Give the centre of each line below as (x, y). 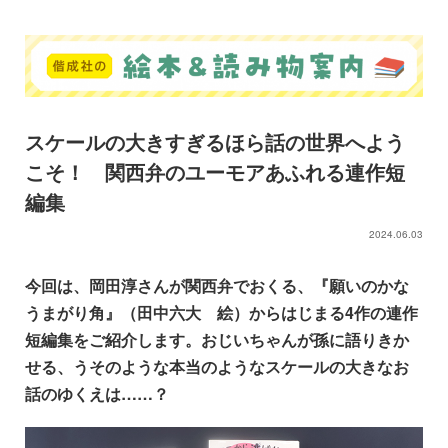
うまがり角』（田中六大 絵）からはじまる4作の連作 (221, 312)
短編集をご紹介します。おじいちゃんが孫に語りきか (217, 339)
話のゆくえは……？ (97, 393)
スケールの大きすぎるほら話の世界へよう (215, 141)
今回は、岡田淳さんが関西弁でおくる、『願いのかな (217, 285)
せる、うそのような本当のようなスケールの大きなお (217, 366)
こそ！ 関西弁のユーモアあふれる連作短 (215, 171)
